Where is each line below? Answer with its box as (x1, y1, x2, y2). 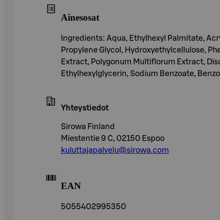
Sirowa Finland (61, 122, 115, 131)
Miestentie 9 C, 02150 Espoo (61, 134, 165, 142)
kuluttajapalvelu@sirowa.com (61, 146, 169, 154)
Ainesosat (61, 12, 99, 23)
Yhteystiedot (61, 104, 109, 112)
